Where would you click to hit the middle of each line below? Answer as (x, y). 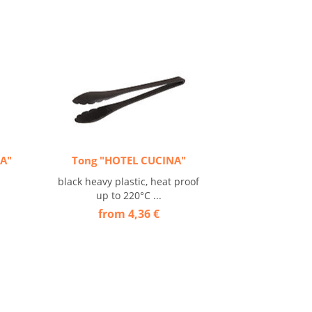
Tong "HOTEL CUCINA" (128, 160)
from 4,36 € (128, 214)
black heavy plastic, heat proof (129, 181)
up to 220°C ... (128, 195)
